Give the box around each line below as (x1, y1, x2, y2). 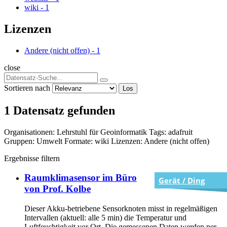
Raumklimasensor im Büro (24, 172, 137, 183)
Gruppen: (4, 136, 34, 145)
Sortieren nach (4, 83, 50, 92)
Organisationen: (4, 127, 55, 136)
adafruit (168, 127, 193, 136)
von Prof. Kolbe (24, 183, 91, 195)
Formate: (64, 136, 93, 145)
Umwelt (36, 136, 64, 145)
